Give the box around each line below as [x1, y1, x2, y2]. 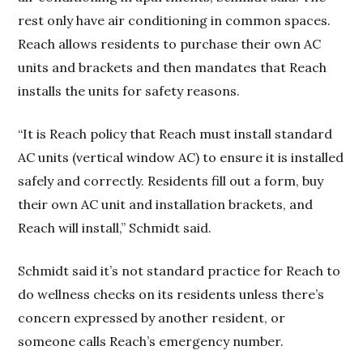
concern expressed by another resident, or [18, 310, 286, 327]
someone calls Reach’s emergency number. [18, 333, 284, 350]
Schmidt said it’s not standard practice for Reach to [18, 263, 341, 280]
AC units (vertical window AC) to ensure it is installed [18, 149, 344, 166]
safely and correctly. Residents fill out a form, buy [18, 173, 324, 190]
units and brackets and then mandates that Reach [18, 59, 327, 76]
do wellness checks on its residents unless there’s [18, 286, 325, 303]
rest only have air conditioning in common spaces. [18, 12, 331, 29]
